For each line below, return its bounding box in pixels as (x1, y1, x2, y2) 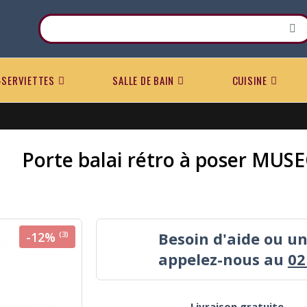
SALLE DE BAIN (112, 72, 175, 88)
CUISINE (232, 72, 267, 88)
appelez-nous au (158, 248, 288, 269)
